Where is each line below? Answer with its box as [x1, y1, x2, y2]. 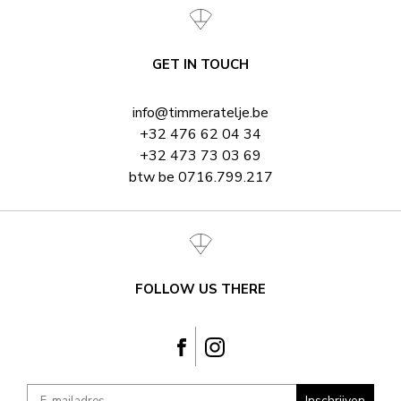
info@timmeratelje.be [132, 103, 269, 123]
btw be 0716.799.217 [128, 167, 273, 187]
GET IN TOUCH [152, 55, 249, 73]
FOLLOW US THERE [135, 280, 266, 298]
